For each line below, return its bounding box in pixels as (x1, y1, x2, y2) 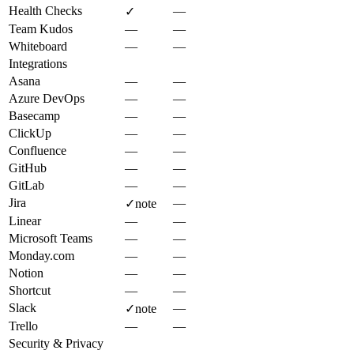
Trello (9, 318, 38, 333)
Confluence (9, 143, 66, 157)
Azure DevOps (9, 91, 85, 105)
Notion (9, 265, 43, 280)
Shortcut (9, 283, 51, 297)
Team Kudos (9, 21, 73, 36)
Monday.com (9, 248, 74, 262)
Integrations (9, 56, 67, 70)
